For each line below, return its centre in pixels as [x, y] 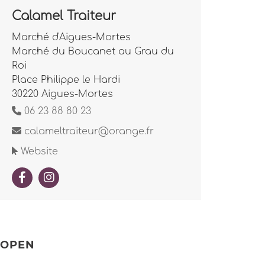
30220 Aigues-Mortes [62, 94]
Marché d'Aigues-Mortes [71, 37]
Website [38, 151]
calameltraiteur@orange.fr [88, 131]
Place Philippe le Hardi [66, 80]
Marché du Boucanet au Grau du [93, 51]
